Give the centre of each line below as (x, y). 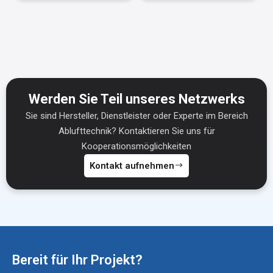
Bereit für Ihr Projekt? (77, 260)
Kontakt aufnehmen (132, 165)
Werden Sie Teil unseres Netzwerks (136, 99)
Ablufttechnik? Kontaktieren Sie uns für (136, 131)
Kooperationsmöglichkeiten (136, 146)
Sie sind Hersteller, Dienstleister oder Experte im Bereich (136, 115)
